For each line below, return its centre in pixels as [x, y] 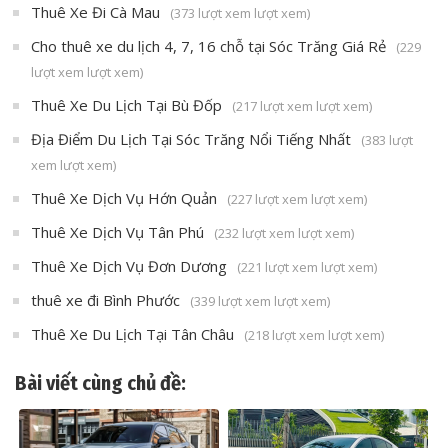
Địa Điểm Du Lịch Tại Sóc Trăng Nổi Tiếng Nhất [191, 138]
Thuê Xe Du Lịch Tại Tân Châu [132, 333]
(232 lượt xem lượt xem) [284, 232]
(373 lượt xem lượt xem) [240, 12]
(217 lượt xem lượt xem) [302, 105]
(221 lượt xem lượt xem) [307, 266]
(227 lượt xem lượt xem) [297, 198]
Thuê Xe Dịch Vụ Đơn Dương [129, 265]
